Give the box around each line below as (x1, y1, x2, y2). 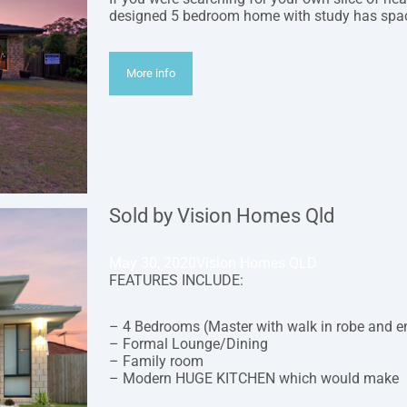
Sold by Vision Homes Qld (109, 204, 334, 228)
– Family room (109, 352, 203, 371)
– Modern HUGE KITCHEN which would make (109, 370, 399, 388)
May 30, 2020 (109, 254, 196, 273)
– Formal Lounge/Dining (109, 335, 268, 353)
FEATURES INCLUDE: (109, 272, 243, 290)
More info (126, 66, 176, 81)
